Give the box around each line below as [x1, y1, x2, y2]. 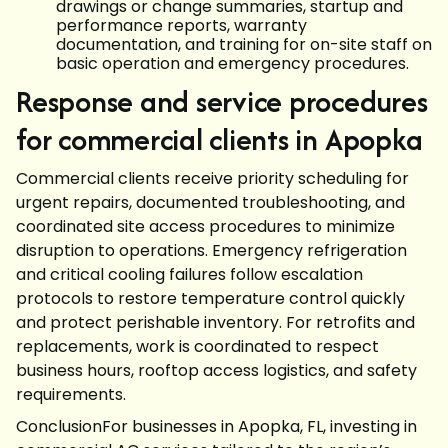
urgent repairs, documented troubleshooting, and [16, 191, 405, 214]
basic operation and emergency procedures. [56, 52, 409, 75]
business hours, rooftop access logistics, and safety [16, 359, 417, 382]
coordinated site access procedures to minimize [16, 215, 395, 238]
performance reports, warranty [56, 14, 307, 37]
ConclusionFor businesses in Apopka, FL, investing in [16, 415, 417, 438]
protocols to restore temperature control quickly [16, 287, 405, 310]
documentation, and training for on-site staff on [56, 33, 432, 56]
